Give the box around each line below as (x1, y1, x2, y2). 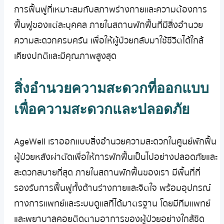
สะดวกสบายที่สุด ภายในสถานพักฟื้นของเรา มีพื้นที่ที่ (14, 166, 200, 180)
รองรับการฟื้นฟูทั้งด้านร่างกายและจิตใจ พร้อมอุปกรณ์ (14, 181, 211, 195)
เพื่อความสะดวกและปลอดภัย (14, 101, 189, 117)
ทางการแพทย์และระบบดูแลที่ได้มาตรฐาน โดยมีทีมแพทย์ (14, 197, 210, 211)
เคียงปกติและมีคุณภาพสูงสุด (14, 49, 116, 63)
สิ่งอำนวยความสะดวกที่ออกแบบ (14, 80, 209, 96)
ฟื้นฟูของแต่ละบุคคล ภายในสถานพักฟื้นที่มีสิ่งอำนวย (14, 18, 203, 32)
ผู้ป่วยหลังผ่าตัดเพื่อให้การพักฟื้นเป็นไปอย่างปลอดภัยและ (14, 150, 217, 164)
